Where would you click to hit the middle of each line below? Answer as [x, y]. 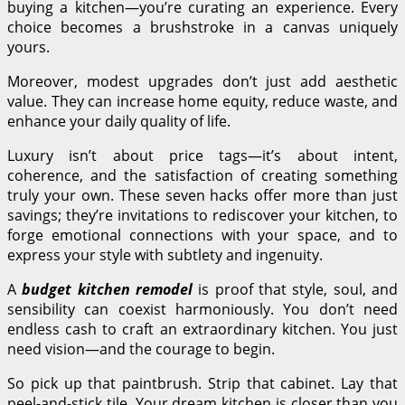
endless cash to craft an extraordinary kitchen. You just [202, 330]
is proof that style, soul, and [296, 290]
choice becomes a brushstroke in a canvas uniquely [202, 28]
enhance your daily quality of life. [119, 122]
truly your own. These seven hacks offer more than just [202, 196]
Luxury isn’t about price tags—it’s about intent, [202, 156]
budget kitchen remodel [108, 290]
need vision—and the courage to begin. [141, 349]
